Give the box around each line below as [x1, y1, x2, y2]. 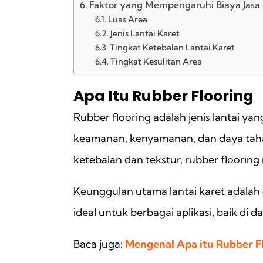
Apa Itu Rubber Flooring [73, 85, 254, 106]
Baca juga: [73, 237, 123, 251]
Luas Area [107, 14, 147, 25]
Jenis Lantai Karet [110, 28, 180, 39]
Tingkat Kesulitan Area [110, 56, 202, 67]
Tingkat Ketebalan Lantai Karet [109, 42, 235, 53]
